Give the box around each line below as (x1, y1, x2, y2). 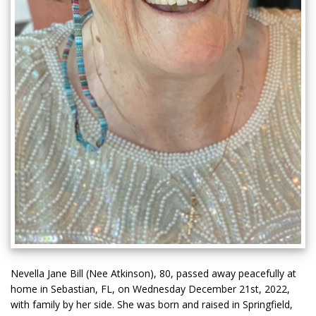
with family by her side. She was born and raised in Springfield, (11, 298, 293, 312)
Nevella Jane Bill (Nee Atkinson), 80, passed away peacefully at (11, 267, 296, 281)
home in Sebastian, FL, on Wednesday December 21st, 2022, (11, 282, 290, 296)
